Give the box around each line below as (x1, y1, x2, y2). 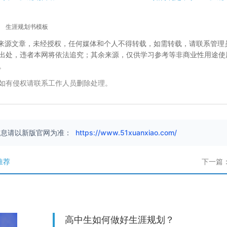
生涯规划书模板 (6, 23, 48, 30)
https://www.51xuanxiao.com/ (75, 128, 177, 137)
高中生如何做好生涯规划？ (65, 215, 174, 225)
